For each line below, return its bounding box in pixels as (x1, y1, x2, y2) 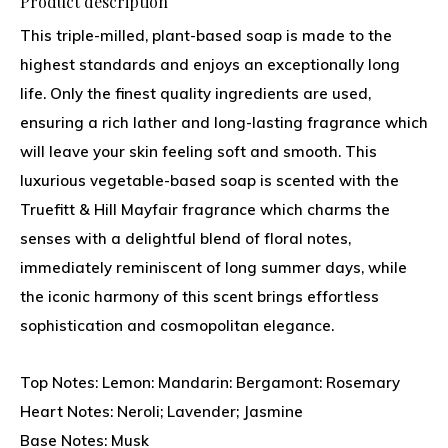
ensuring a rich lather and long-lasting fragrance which (20, 113, 428, 132)
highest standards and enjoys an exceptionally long (20, 55, 400, 74)
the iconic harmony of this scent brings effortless (20, 287, 379, 306)
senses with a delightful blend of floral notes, (20, 229, 351, 248)
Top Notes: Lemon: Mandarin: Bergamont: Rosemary (20, 373, 400, 392)
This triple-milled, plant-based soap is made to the (20, 26, 392, 45)
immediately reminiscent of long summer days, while (20, 258, 407, 277)
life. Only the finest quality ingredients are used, (20, 84, 371, 103)
